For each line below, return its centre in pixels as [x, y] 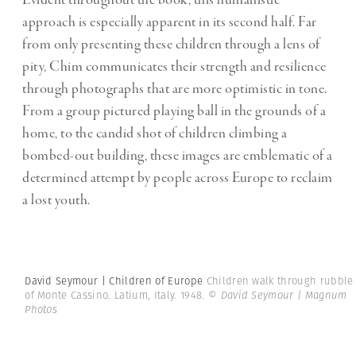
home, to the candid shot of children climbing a [155, 133]
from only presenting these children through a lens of [171, 44]
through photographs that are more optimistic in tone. [175, 89]
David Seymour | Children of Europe [116, 281]
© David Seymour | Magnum [277, 295]
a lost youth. [56, 200]
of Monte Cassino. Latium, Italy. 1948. [116, 295]
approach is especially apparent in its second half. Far [170, 22]
